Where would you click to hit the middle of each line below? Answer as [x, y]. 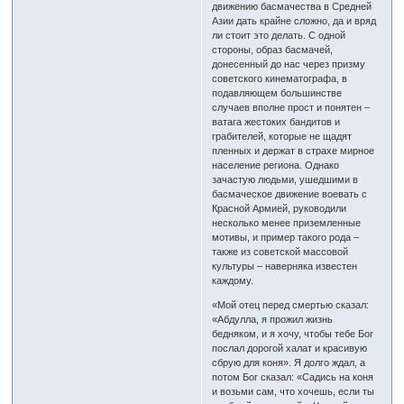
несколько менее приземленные [287, 223]
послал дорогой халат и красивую [290, 349]
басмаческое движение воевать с [290, 194]
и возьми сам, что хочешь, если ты [294, 392]
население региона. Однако [276, 165]
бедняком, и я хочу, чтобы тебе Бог [293, 334]
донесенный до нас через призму [289, 64]
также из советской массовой [280, 252]
